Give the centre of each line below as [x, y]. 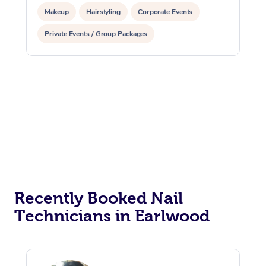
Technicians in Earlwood [112, 216]
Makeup [57, 12]
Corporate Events [165, 12]
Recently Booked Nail [99, 198]
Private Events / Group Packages [96, 34]
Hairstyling [104, 12]
